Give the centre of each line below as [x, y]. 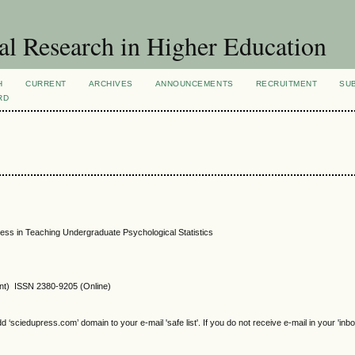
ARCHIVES [111, 84]
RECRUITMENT [286, 84]
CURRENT [46, 84]
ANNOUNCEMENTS [194, 84]
